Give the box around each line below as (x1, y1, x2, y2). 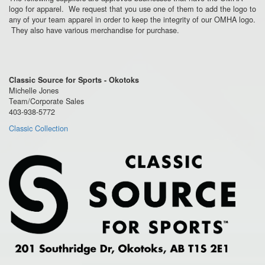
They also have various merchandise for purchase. (9, 24, 184, 35)
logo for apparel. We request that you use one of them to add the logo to (9, 2, 256, 14)
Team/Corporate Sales (9, 95, 84, 106)
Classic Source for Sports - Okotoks (9, 74, 139, 85)
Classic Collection (9, 122, 68, 134)
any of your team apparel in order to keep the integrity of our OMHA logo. (9, 13, 256, 25)
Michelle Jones (9, 84, 59, 96)
